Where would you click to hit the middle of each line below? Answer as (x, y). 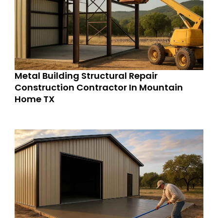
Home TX (35, 99)
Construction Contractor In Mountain (99, 87)
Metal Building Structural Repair (86, 75)
